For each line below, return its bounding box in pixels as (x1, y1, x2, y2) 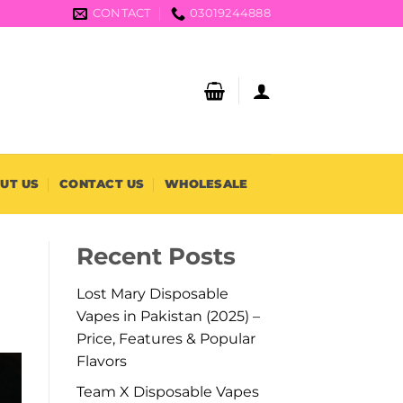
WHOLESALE (165, 177, 248, 191)
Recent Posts (76, 242, 236, 270)
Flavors (76, 352, 127, 370)
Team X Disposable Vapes (76, 383, 259, 401)
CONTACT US (59, 177, 145, 191)
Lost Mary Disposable (76, 284, 228, 302)
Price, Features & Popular (76, 329, 255, 347)
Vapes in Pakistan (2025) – (76, 307, 260, 325)
